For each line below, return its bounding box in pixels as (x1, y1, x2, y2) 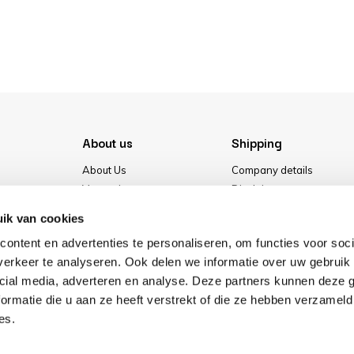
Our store (81, 220, 127, 233)
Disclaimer (231, 183, 283, 195)
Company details (231, 164, 313, 176)
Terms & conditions (231, 201, 323, 214)
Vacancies (81, 183, 133, 195)
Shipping (231, 133, 281, 152)
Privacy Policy (231, 220, 299, 233)
